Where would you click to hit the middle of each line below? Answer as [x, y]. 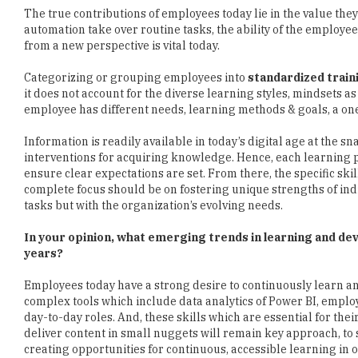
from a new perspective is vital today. [122, 46]
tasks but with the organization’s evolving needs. [153, 205]
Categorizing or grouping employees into [136, 78]
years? [44, 253]
